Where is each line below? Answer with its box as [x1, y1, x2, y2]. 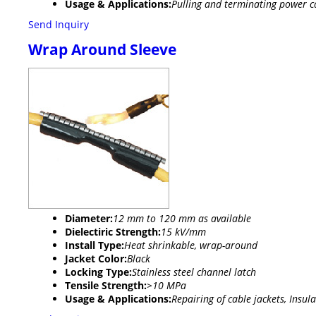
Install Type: [65, 238, 124, 253]
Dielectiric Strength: [65, 225, 161, 239]
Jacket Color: [65, 252, 127, 266]
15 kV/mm [161, 225, 206, 239]
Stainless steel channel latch [132, 265, 256, 279]
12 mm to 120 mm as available [113, 212, 251, 226]
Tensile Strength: [65, 279, 147, 293]
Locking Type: [65, 265, 132, 279]
